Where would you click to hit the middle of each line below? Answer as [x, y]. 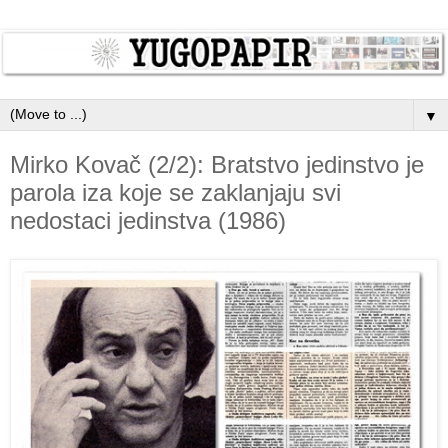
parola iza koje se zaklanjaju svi [175, 193]
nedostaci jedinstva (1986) [148, 221]
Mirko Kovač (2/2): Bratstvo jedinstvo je [217, 165]
